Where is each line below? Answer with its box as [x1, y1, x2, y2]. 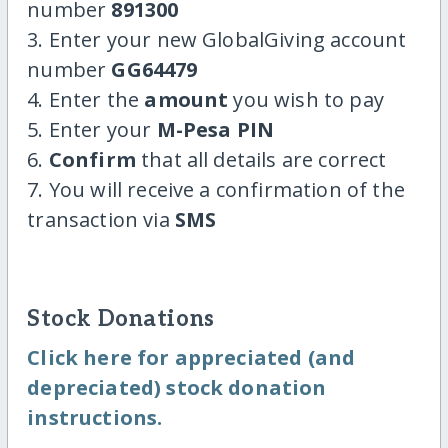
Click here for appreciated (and [27, 344, 356, 372]
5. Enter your [27, 116, 157, 144]
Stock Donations [27, 306, 215, 334]
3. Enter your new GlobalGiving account [27, 26, 407, 54]
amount [144, 86, 229, 114]
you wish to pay [228, 86, 384, 114]
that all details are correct [135, 146, 387, 174]
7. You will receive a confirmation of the [27, 176, 405, 204]
